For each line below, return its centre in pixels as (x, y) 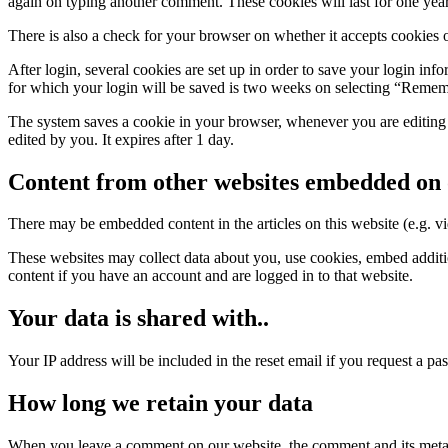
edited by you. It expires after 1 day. (121, 139)
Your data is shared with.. (138, 318)
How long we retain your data (160, 403)
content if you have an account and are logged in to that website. (210, 276)
